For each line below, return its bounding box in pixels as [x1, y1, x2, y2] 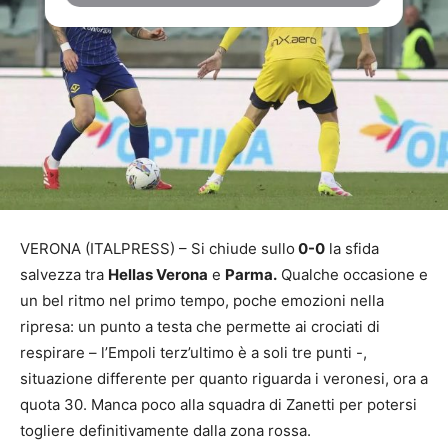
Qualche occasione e [277, 265, 428, 285]
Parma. [225, 265, 277, 285]
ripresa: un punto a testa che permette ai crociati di [20, 317, 380, 337]
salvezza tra [20, 265, 108, 285]
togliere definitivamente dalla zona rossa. [20, 421, 311, 441]
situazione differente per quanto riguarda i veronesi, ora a [20, 369, 428, 389]
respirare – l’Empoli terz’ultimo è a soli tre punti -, [20, 343, 367, 363]
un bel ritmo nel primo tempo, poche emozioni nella [20, 291, 384, 311]
